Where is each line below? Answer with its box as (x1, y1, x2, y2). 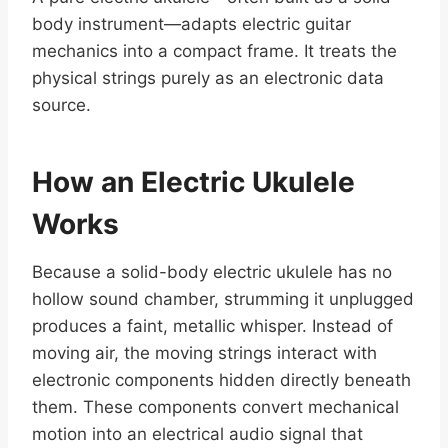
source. (32, 95, 91, 116)
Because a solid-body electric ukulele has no (32, 262, 392, 283)
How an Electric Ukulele (32, 165, 355, 200)
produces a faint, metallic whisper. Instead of (32, 316, 393, 337)
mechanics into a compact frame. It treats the (32, 41, 397, 62)
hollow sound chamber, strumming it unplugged (32, 289, 414, 310)
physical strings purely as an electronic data (32, 68, 384, 89)
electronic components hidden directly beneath (32, 370, 411, 391)
